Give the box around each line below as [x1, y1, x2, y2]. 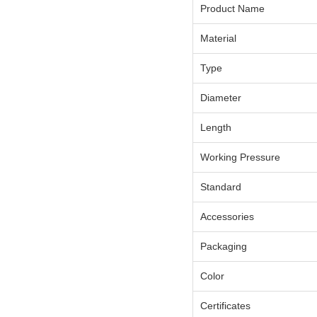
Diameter [200, 92, 241, 104]
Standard [200, 181, 241, 193]
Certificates [200, 300, 250, 312]
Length [200, 122, 231, 134]
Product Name [200, 3, 265, 15]
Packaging [200, 241, 247, 253]
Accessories [200, 211, 254, 223]
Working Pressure [200, 151, 280, 163]
